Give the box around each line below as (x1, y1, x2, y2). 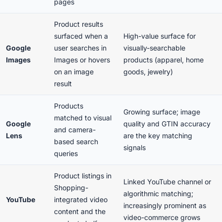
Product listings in (54, 171, 111, 180)
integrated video (54, 195, 108, 204)
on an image (54, 67, 94, 76)
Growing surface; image (123, 108, 200, 116)
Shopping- (54, 183, 88, 192)
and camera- (54, 125, 96, 134)
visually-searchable (123, 44, 185, 52)
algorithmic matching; (123, 189, 193, 198)
